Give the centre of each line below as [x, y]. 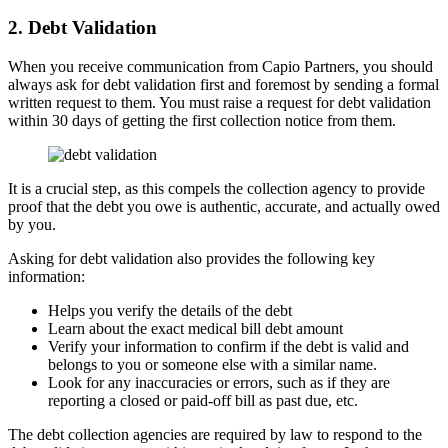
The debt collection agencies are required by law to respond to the [215, 434]
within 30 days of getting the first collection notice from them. [202, 120]
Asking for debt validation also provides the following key [191, 258]
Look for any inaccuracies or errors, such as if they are [219, 382]
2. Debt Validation [85, 28]
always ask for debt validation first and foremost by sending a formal [223, 84]
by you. [34, 224]
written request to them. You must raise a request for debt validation [219, 102]
